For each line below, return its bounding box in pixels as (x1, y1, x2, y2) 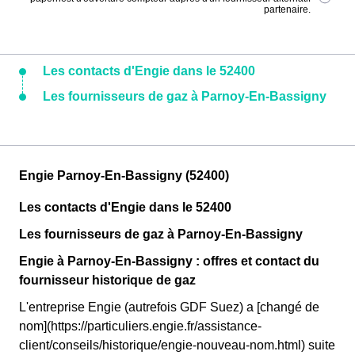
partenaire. (264, 4, 311, 15)
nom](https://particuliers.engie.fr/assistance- (19, 319, 261, 333)
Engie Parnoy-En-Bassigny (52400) (19, 169, 229, 182)
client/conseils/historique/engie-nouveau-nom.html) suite (19, 338, 335, 352)
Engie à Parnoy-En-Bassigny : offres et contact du (19, 254, 319, 268)
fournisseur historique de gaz (19, 273, 196, 287)
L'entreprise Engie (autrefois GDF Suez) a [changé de (19, 300, 319, 314)
